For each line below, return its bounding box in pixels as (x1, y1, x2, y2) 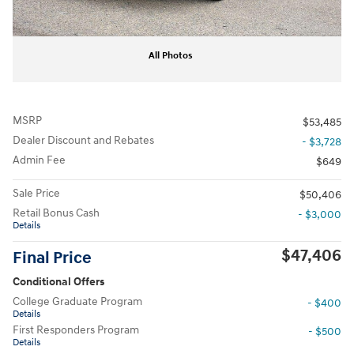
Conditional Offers (13, 274, 104, 288)
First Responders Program (13, 322, 139, 337)
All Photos (149, 49, 193, 62)
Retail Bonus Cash (13, 205, 100, 220)
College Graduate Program (13, 294, 142, 308)
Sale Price (13, 186, 60, 200)
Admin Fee (13, 153, 66, 167)
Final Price (13, 247, 92, 269)
